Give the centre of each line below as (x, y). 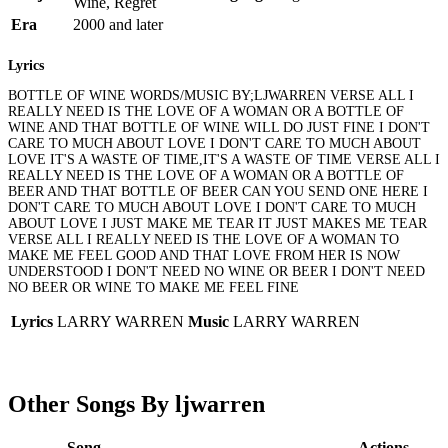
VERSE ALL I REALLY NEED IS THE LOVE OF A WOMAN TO (203, 240)
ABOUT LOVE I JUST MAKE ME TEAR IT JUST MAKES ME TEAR (217, 224)
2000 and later (118, 24)
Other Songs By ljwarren (136, 404)
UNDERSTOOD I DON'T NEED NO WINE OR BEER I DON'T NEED (216, 272)
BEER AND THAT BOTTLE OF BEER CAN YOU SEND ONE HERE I (218, 192)
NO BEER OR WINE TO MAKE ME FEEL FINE (153, 288)
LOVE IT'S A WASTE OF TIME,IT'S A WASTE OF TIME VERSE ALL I (224, 160)
